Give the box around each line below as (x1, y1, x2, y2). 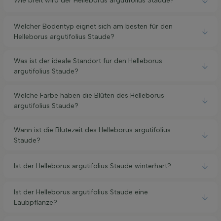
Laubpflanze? (14, 198, 57, 207)
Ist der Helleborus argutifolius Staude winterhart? (14, 162, 171, 171)
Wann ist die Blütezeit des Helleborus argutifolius (14, 125, 171, 134)
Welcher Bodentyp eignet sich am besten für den (14, 22, 173, 31)
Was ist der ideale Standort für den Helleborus (14, 56, 162, 65)
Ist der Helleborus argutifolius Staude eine (14, 187, 148, 196)
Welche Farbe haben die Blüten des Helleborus (14, 91, 164, 100)
